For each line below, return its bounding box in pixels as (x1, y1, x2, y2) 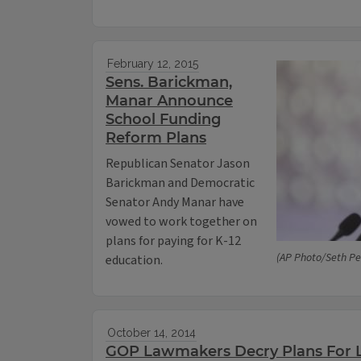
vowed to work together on (106, 213, 257, 231)
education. (106, 251, 163, 270)
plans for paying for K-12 (106, 232, 241, 251)
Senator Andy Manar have (106, 193, 244, 212)
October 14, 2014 (106, 326, 196, 340)
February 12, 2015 (106, 57, 198, 71)
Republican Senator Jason (106, 155, 250, 173)
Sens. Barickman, (106, 73, 232, 92)
